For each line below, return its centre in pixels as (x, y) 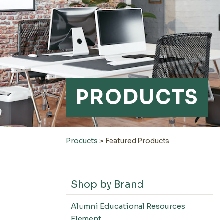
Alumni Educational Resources (128, 206)
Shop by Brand (108, 184)
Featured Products (137, 141)
